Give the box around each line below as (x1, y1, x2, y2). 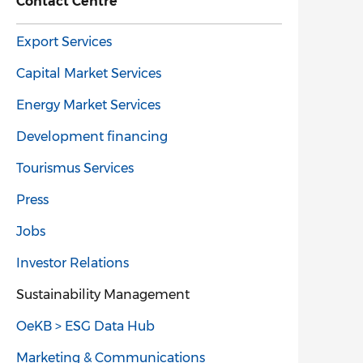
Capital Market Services (16, 66, 161, 81)
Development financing (16, 129, 168, 144)
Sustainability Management (16, 287, 190, 302)
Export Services (16, 34, 112, 49)
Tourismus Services (16, 160, 134, 176)
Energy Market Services (16, 97, 160, 113)
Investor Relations (16, 255, 129, 271)
